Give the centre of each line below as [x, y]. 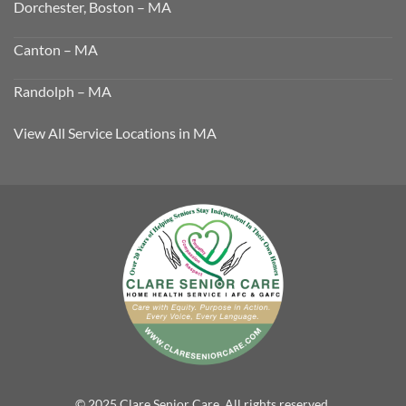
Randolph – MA [63, 92]
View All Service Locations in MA [115, 133]
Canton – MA [56, 49]
